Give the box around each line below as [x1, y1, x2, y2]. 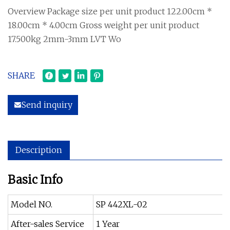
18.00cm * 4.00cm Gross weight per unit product [8, 20, 199, 30]
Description [15, 144, 62, 155]
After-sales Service [11, 218, 84, 229]
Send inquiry [22, 99, 72, 110]
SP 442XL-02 [96, 199, 147, 209]
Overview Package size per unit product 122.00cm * [8, 6, 212, 16]
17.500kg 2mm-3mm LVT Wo [8, 33, 122, 44]
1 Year [96, 218, 120, 229]
